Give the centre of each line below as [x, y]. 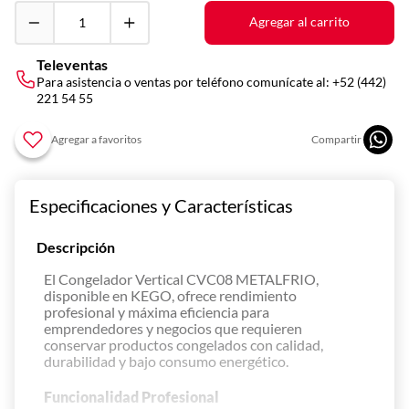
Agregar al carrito [299, 22]
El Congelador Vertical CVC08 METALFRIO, [181, 278]
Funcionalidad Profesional [131, 396]
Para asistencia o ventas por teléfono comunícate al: [184, 81]
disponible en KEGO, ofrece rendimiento [170, 295]
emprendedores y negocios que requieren [173, 328]
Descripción [76, 246]
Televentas [72, 64]
